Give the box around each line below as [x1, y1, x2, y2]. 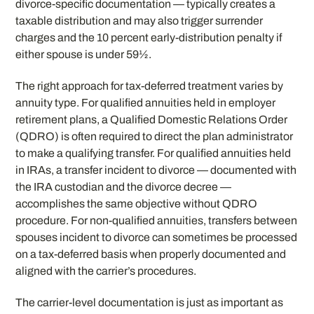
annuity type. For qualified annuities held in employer [15, 96, 276, 109]
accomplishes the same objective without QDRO [15, 197, 258, 210]
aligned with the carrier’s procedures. [15, 264, 197, 277]
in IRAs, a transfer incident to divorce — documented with [15, 163, 297, 176]
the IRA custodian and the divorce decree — [15, 180, 232, 193]
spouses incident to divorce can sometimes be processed [15, 231, 298, 243]
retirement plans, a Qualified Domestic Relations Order [15, 113, 288, 125]
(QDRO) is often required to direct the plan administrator [15, 130, 294, 142]
